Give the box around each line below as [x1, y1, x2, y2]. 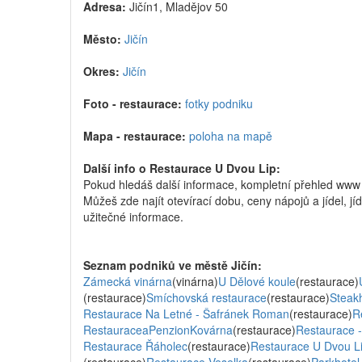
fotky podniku [185, 95, 253, 112]
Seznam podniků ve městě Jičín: [83, 257, 262, 273]
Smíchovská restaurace [146, 289, 267, 305]
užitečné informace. [83, 208, 183, 225]
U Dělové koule [218, 273, 296, 289]
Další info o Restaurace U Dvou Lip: [83, 160, 280, 176]
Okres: [83, 63, 120, 79]
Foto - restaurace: [83, 95, 182, 112]
